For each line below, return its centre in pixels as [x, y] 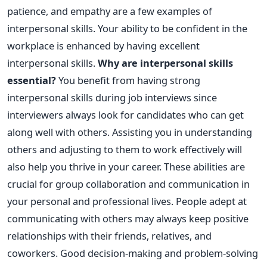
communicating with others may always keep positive [128, 218]
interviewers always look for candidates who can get [125, 114]
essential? [32, 80]
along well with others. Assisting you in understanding [130, 132]
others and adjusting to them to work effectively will [125, 149]
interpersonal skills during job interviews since [112, 97]
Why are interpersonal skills [165, 63]
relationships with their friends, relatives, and [109, 235]
